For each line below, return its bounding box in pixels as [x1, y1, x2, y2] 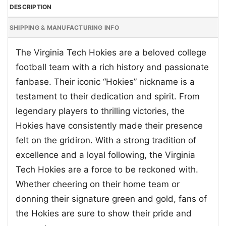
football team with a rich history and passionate [16, 62, 209, 72]
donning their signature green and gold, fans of [16, 193, 207, 204]
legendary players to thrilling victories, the [16, 105, 185, 116]
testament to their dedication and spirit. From [16, 91, 200, 101]
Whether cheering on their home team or [16, 179, 180, 189]
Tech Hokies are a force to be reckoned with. [16, 164, 198, 175]
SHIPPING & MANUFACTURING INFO [10, 23, 119, 31]
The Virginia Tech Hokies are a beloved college [16, 47, 206, 58]
